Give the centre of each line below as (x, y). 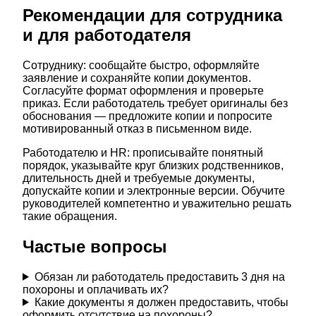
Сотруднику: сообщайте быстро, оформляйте (141, 65)
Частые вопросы (95, 246)
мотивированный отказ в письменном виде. (137, 128)
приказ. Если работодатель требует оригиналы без (155, 103)
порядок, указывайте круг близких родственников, (153, 165)
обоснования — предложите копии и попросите (147, 116)
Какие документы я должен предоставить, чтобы (161, 302)
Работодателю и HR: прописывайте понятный (143, 152)
